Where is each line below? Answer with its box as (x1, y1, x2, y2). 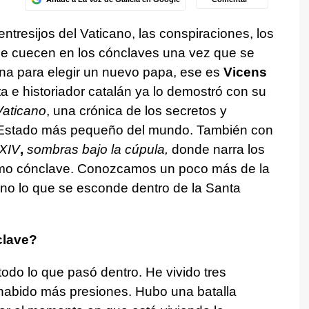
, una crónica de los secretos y (46, 103, 227, 119)
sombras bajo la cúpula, (23, 142, 168, 157)
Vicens (223, 65, 267, 80)
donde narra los (168, 142, 265, 157)
